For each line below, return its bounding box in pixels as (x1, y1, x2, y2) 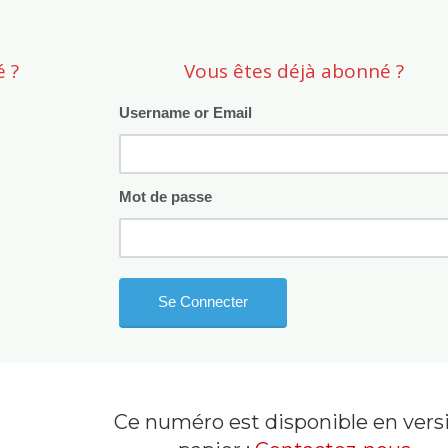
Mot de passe (119, 187, 213, 205)
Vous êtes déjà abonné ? (184, 57, 405, 84)
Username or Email (119, 103, 253, 121)
